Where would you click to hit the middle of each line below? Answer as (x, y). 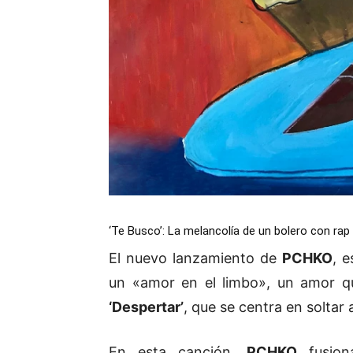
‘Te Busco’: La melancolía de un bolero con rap (229, 231)
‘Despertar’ (146, 307)
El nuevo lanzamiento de (195, 258)
